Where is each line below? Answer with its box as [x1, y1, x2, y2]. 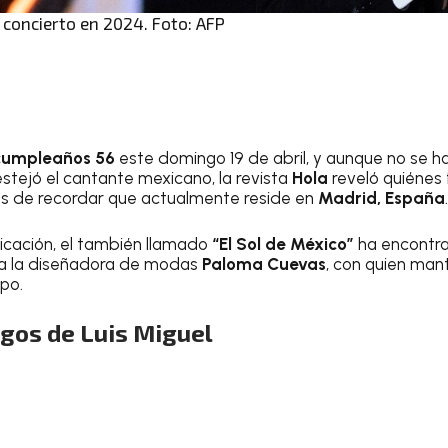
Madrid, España [318, 188, 445, 208]
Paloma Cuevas [202, 253, 326, 274]
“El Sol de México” [212, 233, 354, 254]
